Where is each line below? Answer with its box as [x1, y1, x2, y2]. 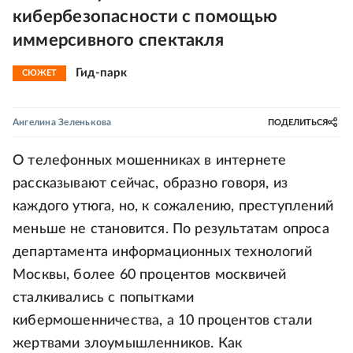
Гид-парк [76, 67, 127, 79]
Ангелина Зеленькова [13, 117, 112, 127]
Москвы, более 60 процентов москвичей [13, 268, 287, 282]
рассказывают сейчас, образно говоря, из [13, 176, 288, 191]
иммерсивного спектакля [13, 32, 224, 49]
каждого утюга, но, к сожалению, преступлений [13, 199, 333, 214]
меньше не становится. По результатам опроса [13, 222, 329, 236]
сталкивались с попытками [13, 291, 195, 305]
